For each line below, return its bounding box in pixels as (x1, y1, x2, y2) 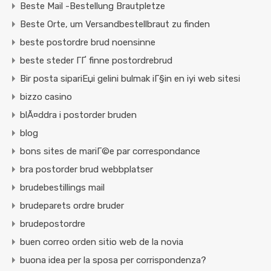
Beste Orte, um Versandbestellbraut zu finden (20, 19, 210, 30)
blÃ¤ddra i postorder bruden (20, 109, 137, 121)
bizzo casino (20, 91, 72, 103)
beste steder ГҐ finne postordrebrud (20, 55, 172, 67)
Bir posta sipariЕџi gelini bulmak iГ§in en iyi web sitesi (20, 73, 240, 85)
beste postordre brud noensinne (20, 37, 155, 48)
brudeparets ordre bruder (20, 200, 124, 212)
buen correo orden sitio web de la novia (20, 237, 183, 248)
